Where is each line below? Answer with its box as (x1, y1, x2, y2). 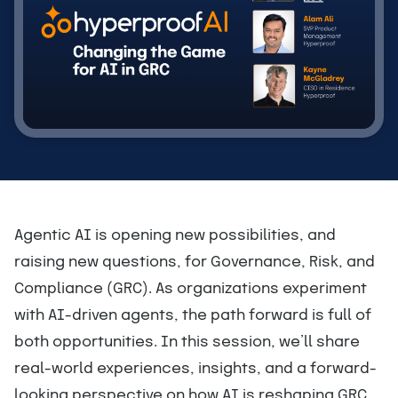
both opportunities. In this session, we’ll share (14, 335, 360, 350)
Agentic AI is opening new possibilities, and (14, 228, 336, 243)
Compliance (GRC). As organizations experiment (14, 282, 367, 297)
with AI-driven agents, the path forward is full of (14, 308, 371, 323)
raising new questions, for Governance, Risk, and (14, 255, 375, 270)
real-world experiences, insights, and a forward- (14, 362, 377, 377)
